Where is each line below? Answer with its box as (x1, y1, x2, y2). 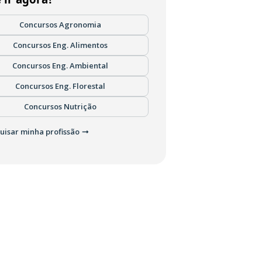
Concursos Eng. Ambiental (12, 60, 108, 71)
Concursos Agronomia (19, 19, 101, 30)
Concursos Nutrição (24, 101, 96, 112)
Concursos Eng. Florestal (15, 81, 105, 91)
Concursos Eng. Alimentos (13, 40, 108, 50)
